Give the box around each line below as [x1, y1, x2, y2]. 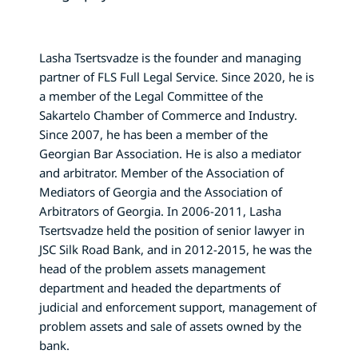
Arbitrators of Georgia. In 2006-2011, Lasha [39, 202, 281, 219]
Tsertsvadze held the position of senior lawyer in [39, 221, 304, 238]
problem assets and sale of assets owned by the [39, 317, 301, 334]
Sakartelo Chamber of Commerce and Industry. [39, 106, 297, 123]
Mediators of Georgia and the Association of [39, 183, 282, 200]
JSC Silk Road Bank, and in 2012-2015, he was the [39, 241, 312, 257]
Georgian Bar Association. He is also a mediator [39, 145, 301, 161]
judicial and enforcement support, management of [39, 298, 316, 315]
